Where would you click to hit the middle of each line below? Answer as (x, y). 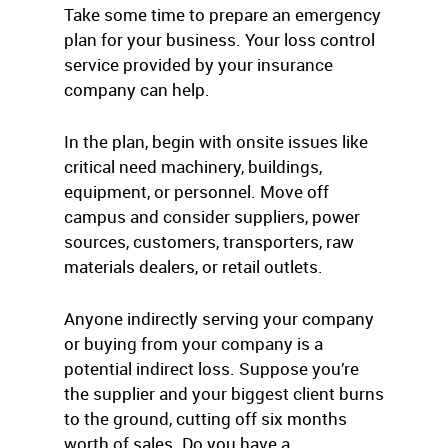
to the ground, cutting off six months (205, 418)
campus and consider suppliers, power (212, 216)
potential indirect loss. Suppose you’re (211, 368)
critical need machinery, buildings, (193, 166)
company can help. (137, 89)
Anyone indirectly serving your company (219, 318)
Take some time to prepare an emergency (222, 14)
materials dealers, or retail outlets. (193, 266)
